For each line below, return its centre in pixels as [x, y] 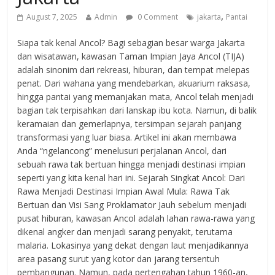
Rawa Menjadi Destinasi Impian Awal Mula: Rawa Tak [124, 191]
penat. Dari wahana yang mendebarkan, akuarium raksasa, [134, 83]
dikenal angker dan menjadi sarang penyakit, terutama [125, 232]
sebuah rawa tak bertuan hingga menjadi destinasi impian [132, 164]
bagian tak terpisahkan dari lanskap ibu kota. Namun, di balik [137, 110]
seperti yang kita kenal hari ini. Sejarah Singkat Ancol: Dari [131, 178]
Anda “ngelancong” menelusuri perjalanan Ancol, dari [122, 151]
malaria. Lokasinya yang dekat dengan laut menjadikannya [133, 245]
